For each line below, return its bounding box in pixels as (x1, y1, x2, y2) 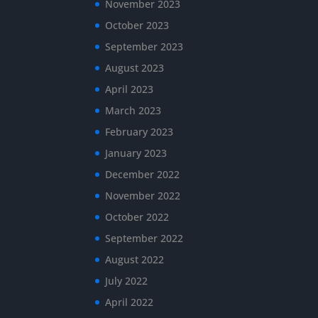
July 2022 (105, 273, 148, 287)
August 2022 (105, 252, 165, 266)
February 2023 (105, 124, 174, 138)
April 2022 (105, 295, 154, 309)
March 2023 (105, 103, 162, 117)
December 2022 (105, 167, 180, 181)
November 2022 (105, 188, 181, 202)
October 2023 (105, 18, 170, 32)
